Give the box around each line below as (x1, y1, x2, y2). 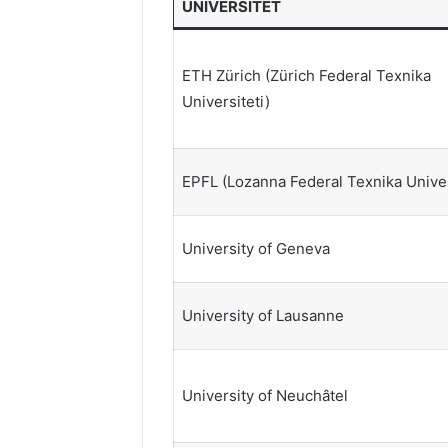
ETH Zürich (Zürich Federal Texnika (181, 65, 431, 85)
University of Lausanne (181, 305, 344, 325)
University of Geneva (181, 238, 330, 258)
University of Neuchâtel (181, 385, 348, 405)
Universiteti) (181, 91, 270, 111)
